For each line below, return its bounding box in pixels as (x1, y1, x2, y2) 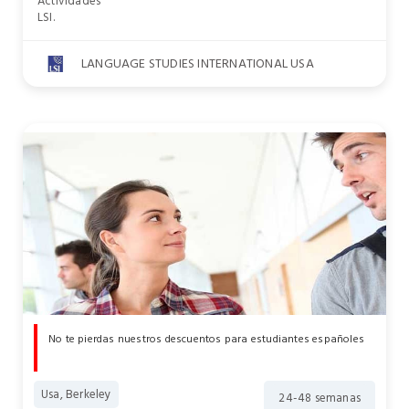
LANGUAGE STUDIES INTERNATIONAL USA (81, 53, 314, 74)
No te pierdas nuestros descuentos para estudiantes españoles (48, 330, 364, 348)
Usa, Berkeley (41, 384, 111, 404)
